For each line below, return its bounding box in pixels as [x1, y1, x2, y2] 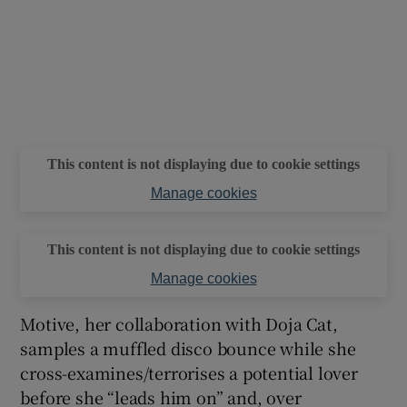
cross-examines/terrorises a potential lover [20, 361, 358, 385]
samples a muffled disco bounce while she [20, 336, 356, 361]
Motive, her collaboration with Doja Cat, [20, 312, 338, 336]
